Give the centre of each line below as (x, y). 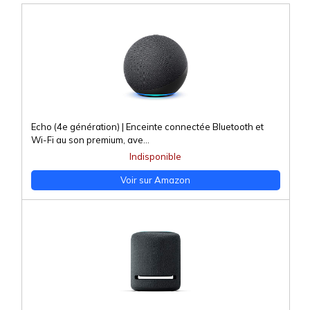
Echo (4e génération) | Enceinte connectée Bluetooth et (147, 127)
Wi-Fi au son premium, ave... (90, 140)
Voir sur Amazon (155, 180)
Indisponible (155, 157)
